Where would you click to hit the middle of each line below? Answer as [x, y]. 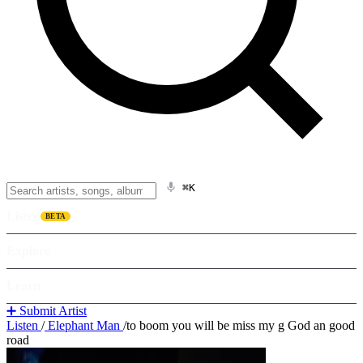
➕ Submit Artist [47, 311]
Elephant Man [84, 325]
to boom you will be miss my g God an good [241, 325]
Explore [28, 251]
